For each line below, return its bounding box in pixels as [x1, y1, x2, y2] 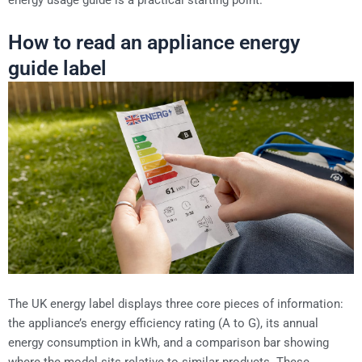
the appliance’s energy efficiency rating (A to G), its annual [8, 316, 318, 331]
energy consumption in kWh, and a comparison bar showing [8, 335, 329, 351]
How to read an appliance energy [8, 31, 300, 55]
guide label [8, 57, 107, 81]
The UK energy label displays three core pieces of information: [8, 297, 343, 312]
